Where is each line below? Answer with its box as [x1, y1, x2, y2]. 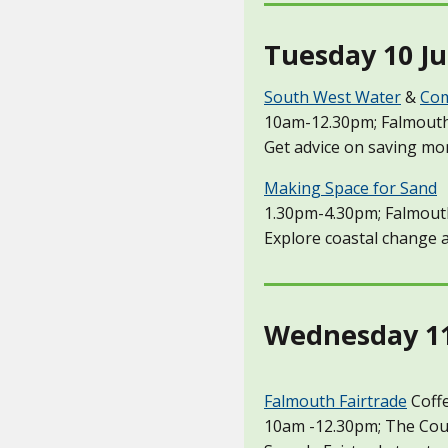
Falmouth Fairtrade [264, 389, 407, 412]
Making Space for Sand [264, 176, 437, 199]
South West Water [264, 85, 401, 108]
